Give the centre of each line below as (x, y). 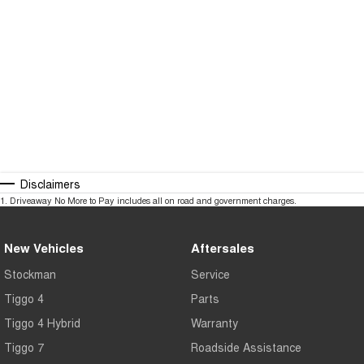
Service (210, 274)
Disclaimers (50, 184)
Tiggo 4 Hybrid (42, 323)
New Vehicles (44, 248)
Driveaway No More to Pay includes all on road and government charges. (153, 200)
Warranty (214, 323)
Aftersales (222, 248)
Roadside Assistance (246, 347)
